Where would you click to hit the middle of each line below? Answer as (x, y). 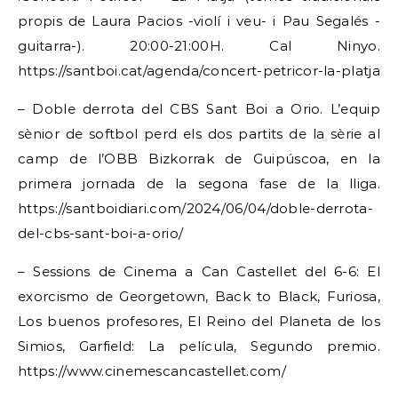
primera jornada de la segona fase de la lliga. (199, 183)
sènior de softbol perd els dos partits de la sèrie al (199, 134)
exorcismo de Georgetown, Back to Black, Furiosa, (199, 296)
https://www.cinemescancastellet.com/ (152, 371)
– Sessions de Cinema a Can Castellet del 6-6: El (199, 271)
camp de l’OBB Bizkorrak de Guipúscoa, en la (199, 159)
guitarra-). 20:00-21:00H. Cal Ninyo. (199, 46)
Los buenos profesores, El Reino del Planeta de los (199, 321)
